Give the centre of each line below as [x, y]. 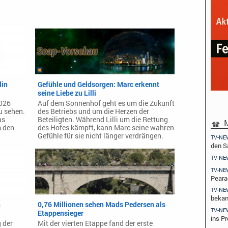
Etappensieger [60, 213]
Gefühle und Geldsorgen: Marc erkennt [98, 84]
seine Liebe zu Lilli [67, 93]
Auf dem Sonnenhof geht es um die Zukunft [106, 103]
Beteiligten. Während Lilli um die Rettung [103, 119]
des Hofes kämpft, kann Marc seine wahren [106, 127]
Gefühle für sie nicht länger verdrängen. [100, 136]
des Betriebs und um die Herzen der [93, 111]
